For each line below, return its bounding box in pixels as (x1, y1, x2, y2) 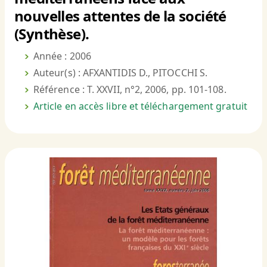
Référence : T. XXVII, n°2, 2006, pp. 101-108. (33, 83, 226, 97)
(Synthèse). (14, 24, 89, 44)
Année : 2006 (33, 49, 91, 63)
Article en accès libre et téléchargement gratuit (33, 100, 247, 113)
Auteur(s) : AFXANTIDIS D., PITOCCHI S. (33, 66, 208, 80)
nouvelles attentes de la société (14, 6, 226, 26)
